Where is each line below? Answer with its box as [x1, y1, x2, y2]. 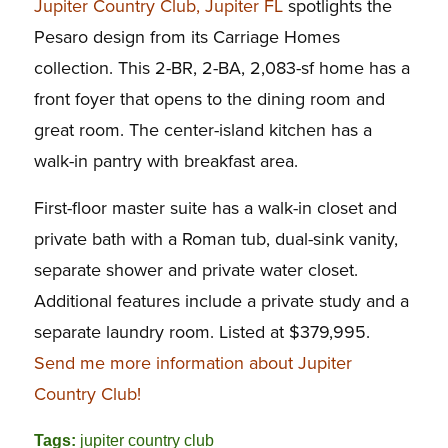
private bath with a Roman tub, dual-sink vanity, [33, 227, 398, 250]
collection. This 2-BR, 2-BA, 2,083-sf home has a [33, 57, 410, 80]
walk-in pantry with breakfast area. [33, 150, 298, 173]
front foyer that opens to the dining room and [33, 88, 385, 111]
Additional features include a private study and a [33, 289, 409, 312]
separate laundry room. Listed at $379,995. [33, 320, 370, 343]
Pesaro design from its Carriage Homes [33, 26, 340, 49]
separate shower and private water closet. [33, 258, 358, 281]
